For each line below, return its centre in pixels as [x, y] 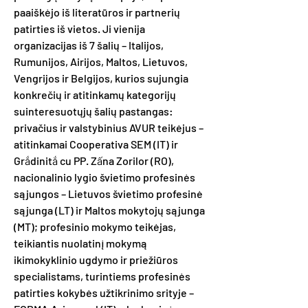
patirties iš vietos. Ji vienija [79, 29]
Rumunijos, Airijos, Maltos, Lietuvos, [101, 62]
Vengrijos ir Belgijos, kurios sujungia [101, 78]
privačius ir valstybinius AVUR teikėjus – [109, 128]
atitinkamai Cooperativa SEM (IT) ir [96, 144]
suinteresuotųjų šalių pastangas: [93, 111]
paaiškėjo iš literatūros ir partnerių [97, 12]
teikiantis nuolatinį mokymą [81, 243]
